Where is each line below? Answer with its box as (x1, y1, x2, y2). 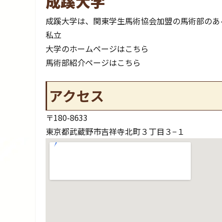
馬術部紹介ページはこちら (46, 56, 141, 69)
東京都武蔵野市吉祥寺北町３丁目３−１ (46, 125, 185, 138)
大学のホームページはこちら (46, 43, 149, 55)
